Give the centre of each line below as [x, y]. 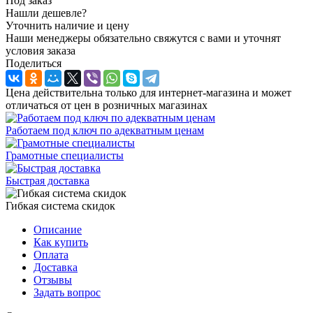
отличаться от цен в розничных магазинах [107, 105]
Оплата [51, 254]
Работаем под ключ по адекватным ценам [105, 130]
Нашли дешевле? [46, 13]
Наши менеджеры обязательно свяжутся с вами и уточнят [143, 38]
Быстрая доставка [48, 180]
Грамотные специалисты [65, 155]
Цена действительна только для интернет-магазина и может [148, 92]
